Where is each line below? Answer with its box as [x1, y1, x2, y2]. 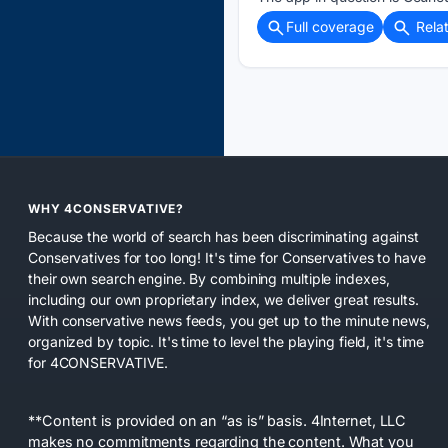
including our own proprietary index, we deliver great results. [28, 290, 419, 308]
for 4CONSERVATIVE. [28, 353, 169, 371]
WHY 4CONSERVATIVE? [28, 200, 185, 216]
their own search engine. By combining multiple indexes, [28, 269, 390, 287]
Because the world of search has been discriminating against [28, 227, 420, 245]
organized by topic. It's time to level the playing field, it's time [28, 332, 425, 350]
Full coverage [286, 17, 374, 35]
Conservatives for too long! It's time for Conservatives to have [28, 248, 426, 266]
